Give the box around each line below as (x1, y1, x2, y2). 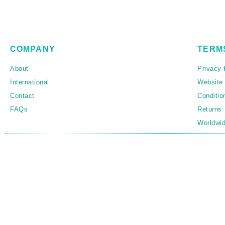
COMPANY (10, 45, 55, 54)
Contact (10, 92, 35, 100)
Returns (197, 105, 222, 114)
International (10, 78, 49, 86)
